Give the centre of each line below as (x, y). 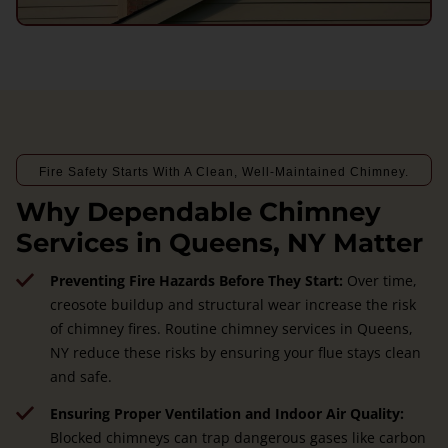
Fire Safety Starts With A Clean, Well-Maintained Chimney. (224, 171)
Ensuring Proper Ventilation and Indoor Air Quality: (226, 413)
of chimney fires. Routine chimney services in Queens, (231, 328)
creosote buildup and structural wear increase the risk (232, 304)
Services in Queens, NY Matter (219, 242)
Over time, (379, 280)
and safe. (80, 376)
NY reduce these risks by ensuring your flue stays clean (235, 352)
